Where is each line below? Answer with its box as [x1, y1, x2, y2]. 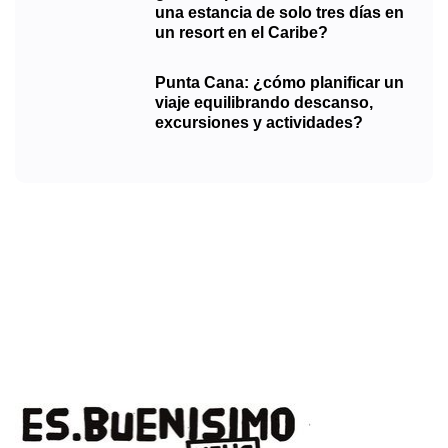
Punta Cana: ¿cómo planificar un [155, 73, 404, 91]
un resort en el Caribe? [155, 23, 328, 41]
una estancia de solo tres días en [155, 3, 404, 21]
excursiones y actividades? [155, 113, 363, 131]
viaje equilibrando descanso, [155, 93, 373, 111]
